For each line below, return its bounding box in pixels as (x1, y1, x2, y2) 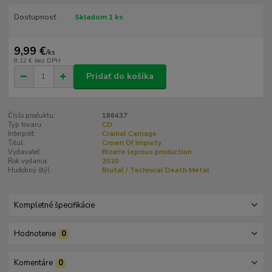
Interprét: (8, 129, 36, 138)
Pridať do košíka (86, 70, 154, 83)
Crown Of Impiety (101, 138, 161, 148)
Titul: (8, 138, 25, 148)
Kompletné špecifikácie (13, 200, 95, 211)
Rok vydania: (8, 156, 49, 166)
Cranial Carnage (101, 129, 157, 138)
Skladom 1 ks (74, 12, 123, 22)
